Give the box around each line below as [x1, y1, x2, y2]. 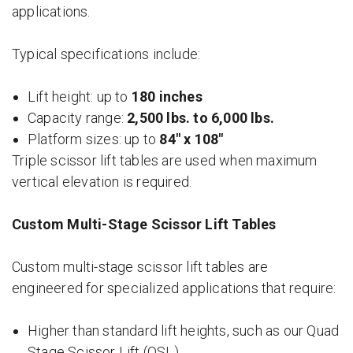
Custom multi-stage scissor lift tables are [12, 258, 269, 275]
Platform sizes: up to [28, 131, 160, 147]
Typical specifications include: [12, 46, 201, 62]
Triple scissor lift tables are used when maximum [12, 152, 318, 169]
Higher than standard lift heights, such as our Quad [28, 322, 340, 339]
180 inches [131, 88, 203, 105]
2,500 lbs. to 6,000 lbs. [127, 110, 275, 126]
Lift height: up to [28, 88, 132, 105]
